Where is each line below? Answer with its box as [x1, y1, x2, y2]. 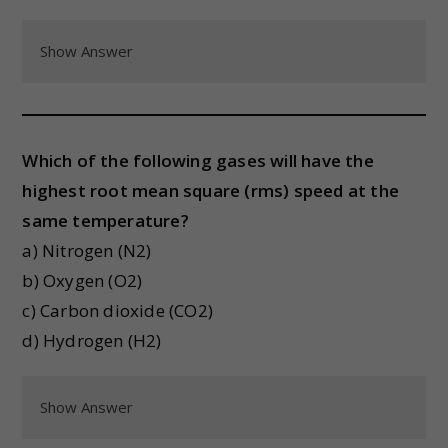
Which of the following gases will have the [22, 149, 374, 172]
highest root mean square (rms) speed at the [22, 179, 400, 202]
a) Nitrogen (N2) [22, 239, 152, 262]
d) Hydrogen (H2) [22, 329, 162, 352]
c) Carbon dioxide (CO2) [22, 299, 214, 322]
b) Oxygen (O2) [22, 269, 143, 292]
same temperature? [22, 209, 189, 232]
